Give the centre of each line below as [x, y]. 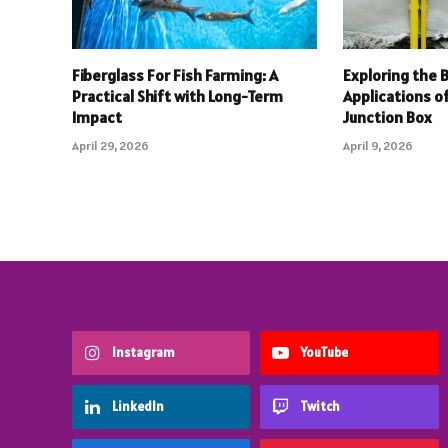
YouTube [324, 353]
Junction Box [388, 117]
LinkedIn [138, 407]
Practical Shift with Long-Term [177, 96]
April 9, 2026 [378, 146]
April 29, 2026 [110, 146]
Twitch [320, 407]
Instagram [143, 353]
